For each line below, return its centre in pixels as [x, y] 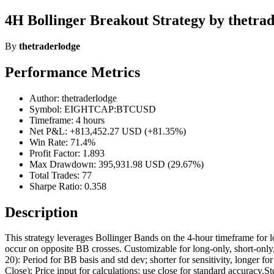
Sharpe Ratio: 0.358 [68, 186]
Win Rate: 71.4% [62, 142]
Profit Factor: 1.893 [67, 153]
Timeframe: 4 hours [67, 120]
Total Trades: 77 [61, 175]
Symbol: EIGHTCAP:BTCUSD [93, 109]
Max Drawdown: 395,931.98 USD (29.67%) [117, 164]
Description [41, 212]
